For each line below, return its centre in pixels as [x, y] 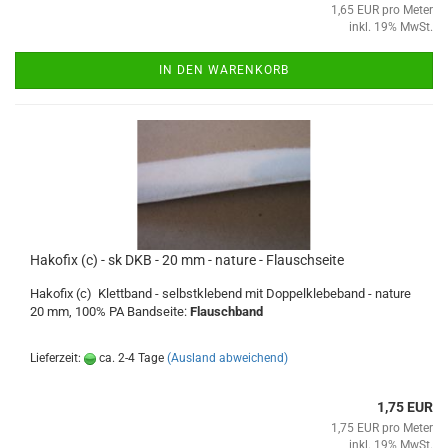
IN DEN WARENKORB [224, 70]
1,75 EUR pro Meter [382, 428]
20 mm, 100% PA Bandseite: [110, 311]
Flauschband [226, 311]
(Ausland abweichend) [227, 358]
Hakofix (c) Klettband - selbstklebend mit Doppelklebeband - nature [220, 293]
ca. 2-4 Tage [130, 358]
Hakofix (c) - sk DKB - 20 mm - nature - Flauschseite [187, 260]
